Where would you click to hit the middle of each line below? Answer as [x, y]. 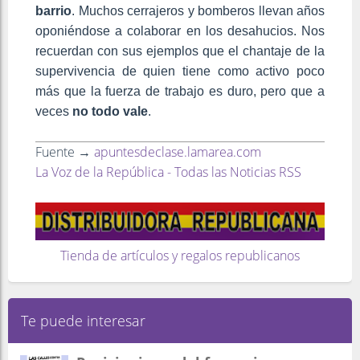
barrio [53, 11]
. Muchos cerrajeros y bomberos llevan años [198, 11]
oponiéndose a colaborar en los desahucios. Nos [180, 31]
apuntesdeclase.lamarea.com [178, 152]
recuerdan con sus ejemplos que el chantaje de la [180, 51]
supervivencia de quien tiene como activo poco [180, 72]
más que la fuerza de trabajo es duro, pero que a [180, 92]
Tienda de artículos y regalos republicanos [180, 255]
